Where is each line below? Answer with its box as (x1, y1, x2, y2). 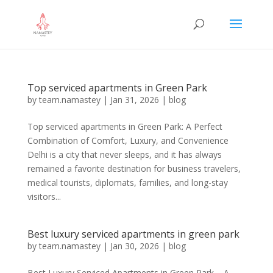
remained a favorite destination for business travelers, (27, 163, 241, 174)
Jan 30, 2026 (110, 240, 159, 252)
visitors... (27, 191, 61, 202)
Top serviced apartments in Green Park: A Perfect (27, 121, 222, 132)
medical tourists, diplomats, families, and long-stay (27, 177, 228, 188)
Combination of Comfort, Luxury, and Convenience (27, 135, 229, 146)
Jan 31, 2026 (110, 94, 159, 105)
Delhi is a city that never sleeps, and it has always (27, 149, 222, 160)
